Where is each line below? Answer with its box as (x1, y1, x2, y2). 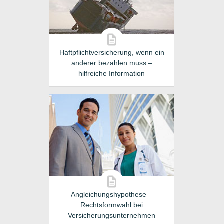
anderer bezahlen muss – (71, 59, 152, 67)
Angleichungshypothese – (71, 190, 153, 198)
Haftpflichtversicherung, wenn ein (59, 48, 164, 56)
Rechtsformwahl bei (80, 201, 143, 209)
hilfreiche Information (78, 69, 145, 77)
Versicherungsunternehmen (68, 211, 156, 219)
